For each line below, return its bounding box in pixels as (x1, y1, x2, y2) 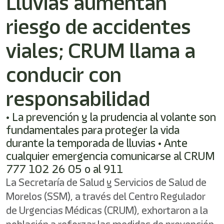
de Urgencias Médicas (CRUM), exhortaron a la (6, 203, 208, 217)
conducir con (6, 60, 121, 89)
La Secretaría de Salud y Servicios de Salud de (6, 175, 206, 189)
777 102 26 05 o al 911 (6, 161, 123, 177)
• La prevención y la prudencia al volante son (6, 109, 216, 125)
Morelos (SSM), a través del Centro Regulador (6, 189, 205, 203)
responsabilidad (6, 84, 150, 113)
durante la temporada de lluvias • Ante (6, 135, 187, 151)
